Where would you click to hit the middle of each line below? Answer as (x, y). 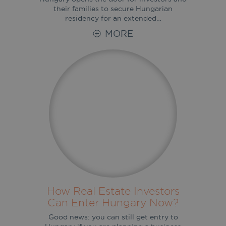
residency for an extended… (113, 18)
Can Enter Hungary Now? (113, 202)
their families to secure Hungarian (113, 8)
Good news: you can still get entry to (113, 217)
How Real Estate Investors (113, 190)
